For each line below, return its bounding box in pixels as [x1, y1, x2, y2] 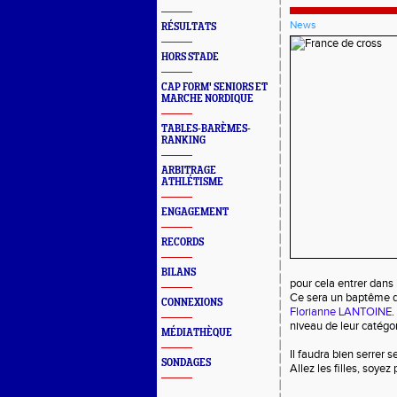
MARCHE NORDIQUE [161, 93, 253, 105]
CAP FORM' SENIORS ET [161, 82, 268, 93]
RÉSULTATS [161, 21, 216, 33]
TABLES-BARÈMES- [161, 123, 251, 135]
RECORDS [161, 237, 204, 248]
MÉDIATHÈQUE [161, 327, 232, 339]
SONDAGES [161, 357, 211, 369]
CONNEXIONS [161, 297, 222, 308]
